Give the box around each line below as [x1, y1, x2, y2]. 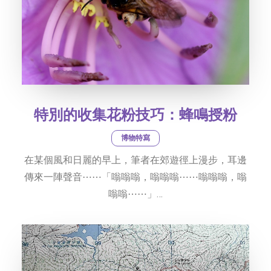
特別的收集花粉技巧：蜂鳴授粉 [34, 106, 237, 123]
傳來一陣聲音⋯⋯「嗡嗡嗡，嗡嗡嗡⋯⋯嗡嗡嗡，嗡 [24, 171, 247, 183]
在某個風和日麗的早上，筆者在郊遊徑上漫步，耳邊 [24, 154, 247, 166]
